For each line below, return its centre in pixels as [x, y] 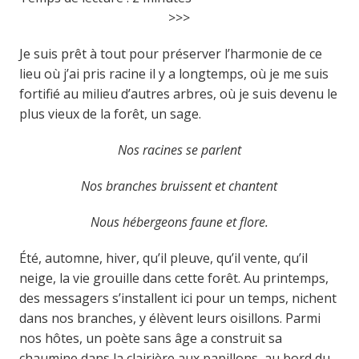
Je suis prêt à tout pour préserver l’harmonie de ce [170, 54]
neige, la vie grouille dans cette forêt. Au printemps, [173, 278]
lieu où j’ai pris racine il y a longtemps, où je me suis [173, 74]
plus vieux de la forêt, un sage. [110, 114]
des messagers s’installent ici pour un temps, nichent [177, 298]
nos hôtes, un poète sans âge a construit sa [150, 338]
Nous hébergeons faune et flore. [179, 222]
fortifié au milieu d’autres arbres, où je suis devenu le [178, 94]
